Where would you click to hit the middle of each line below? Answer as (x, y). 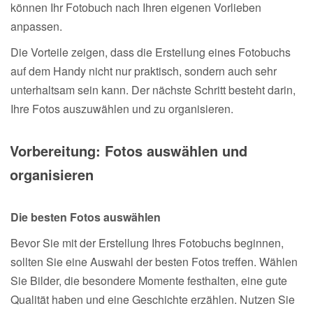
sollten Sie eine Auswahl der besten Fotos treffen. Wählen (154, 261)
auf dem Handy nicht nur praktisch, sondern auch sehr (144, 71)
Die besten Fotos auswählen (86, 217)
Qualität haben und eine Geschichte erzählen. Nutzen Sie (153, 299)
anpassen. (36, 26)
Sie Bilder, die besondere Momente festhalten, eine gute (149, 280)
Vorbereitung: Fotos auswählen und (129, 150)
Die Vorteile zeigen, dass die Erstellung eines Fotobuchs (151, 52)
